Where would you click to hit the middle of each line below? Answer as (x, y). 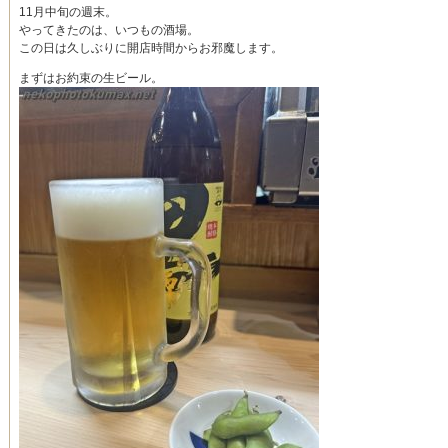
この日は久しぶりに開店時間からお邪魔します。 (151, 48)
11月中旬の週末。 (68, 12)
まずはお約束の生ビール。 (91, 78)
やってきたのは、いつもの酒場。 (109, 30)
